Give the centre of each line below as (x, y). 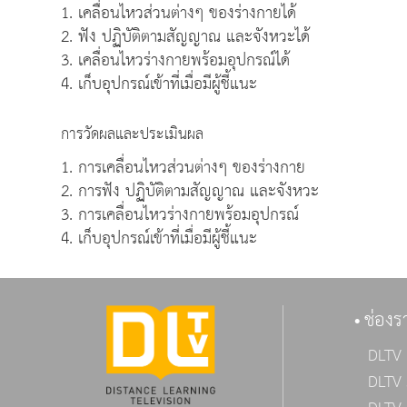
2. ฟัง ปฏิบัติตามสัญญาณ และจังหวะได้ (185, 36)
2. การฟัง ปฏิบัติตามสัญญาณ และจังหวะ (190, 191)
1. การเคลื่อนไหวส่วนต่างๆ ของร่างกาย (183, 167)
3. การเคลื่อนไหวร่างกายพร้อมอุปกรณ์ (180, 214)
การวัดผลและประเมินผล (132, 134)
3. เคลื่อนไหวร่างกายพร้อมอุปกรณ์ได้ (175, 60)
